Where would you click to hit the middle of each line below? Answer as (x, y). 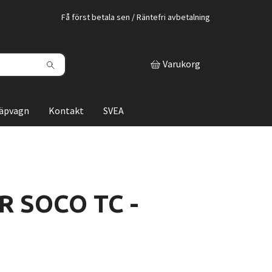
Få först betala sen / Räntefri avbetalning (136, 17)
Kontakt (66, 110)
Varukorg (182, 64)
